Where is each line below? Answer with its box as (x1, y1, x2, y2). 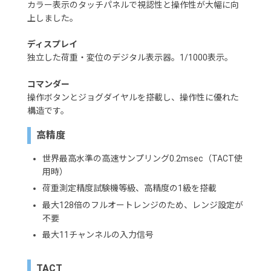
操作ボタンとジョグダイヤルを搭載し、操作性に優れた (27, 92, 239, 102)
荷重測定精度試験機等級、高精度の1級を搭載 (42, 183, 217, 194)
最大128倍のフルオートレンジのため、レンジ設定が (42, 200, 243, 210)
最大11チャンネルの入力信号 (42, 230, 154, 240)
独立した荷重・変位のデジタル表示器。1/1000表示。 (27, 53, 233, 63)
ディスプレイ (27, 39, 77, 50)
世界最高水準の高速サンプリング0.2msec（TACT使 (42, 153, 243, 163)
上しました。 (27, 13, 78, 23)
